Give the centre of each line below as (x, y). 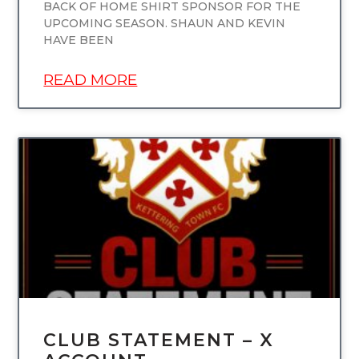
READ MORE (91, 79)
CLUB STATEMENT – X (159, 341)
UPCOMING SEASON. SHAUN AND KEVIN (165, 23)
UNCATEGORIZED (273, 165)
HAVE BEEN (79, 40)
